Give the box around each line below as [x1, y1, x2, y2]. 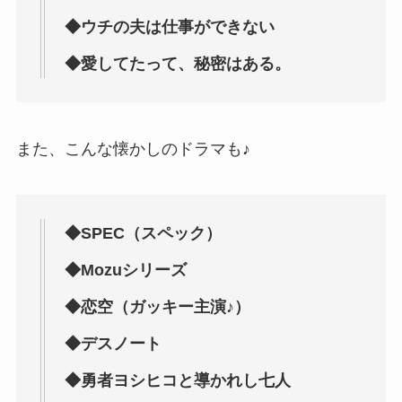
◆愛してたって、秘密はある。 [64, 54, 291, 73]
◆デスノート [64, 335, 162, 354]
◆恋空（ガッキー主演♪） [64, 298, 250, 317]
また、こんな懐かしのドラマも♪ [15, 139, 250, 158]
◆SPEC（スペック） [64, 224, 222, 243]
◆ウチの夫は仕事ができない [64, 17, 275, 36]
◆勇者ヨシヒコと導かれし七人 [64, 371, 291, 390]
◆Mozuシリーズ [64, 261, 187, 280]
